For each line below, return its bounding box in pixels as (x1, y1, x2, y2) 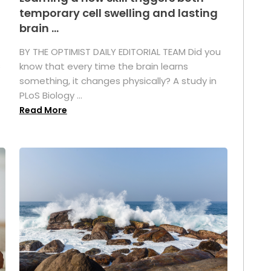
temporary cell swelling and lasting (19, 5, 218, 21)
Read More (19, 103, 67, 116)
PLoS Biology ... (19, 88, 82, 102)
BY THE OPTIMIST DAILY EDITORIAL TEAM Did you (19, 45, 221, 58)
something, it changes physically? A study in (19, 74, 217, 87)
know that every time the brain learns (19, 59, 188, 73)
